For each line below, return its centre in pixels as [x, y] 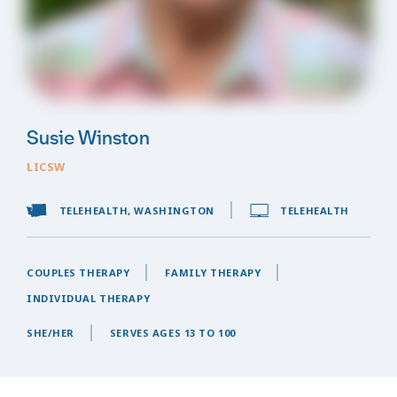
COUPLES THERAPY [78, 273]
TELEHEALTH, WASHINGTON [137, 211]
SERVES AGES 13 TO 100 [172, 333]
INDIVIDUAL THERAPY [89, 299]
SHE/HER [51, 333]
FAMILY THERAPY [213, 273]
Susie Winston [88, 138]
